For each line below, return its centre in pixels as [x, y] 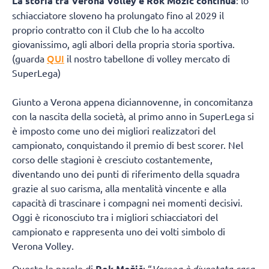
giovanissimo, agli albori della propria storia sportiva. [123, 44]
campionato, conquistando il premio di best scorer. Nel [128, 144]
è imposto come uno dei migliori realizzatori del [114, 130]
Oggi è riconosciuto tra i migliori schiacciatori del [115, 216]
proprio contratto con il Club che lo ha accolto [108, 29]
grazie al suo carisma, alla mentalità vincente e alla [119, 188]
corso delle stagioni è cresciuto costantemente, [112, 159]
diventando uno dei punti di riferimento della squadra [126, 173]
